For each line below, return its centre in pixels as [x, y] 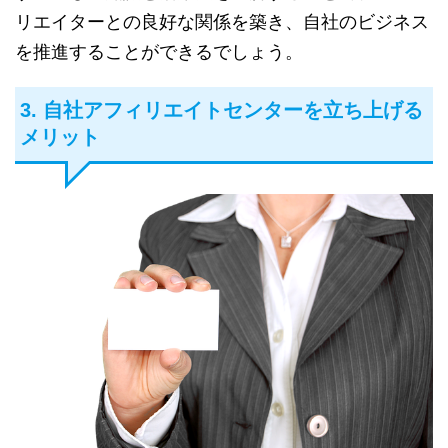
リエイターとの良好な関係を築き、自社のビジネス [222, 22]
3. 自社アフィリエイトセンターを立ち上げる [221, 110]
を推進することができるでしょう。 [159, 52]
